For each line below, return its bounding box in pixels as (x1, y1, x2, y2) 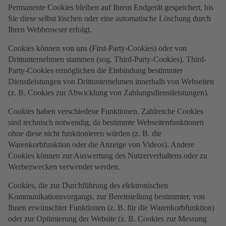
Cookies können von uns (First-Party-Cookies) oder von (8, 44, 187, 53)
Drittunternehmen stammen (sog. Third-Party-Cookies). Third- (8, 55, 206, 64)
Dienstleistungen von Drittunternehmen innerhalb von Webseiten (8, 77, 214, 86)
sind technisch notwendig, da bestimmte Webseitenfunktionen (8, 118, 204, 127)
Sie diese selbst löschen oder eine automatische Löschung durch (8, 14, 211, 23)
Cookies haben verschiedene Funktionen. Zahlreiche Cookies (8, 107, 203, 116)
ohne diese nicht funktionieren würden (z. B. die (8, 129, 161, 138)
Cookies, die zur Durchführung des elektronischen (8, 181, 168, 190)
